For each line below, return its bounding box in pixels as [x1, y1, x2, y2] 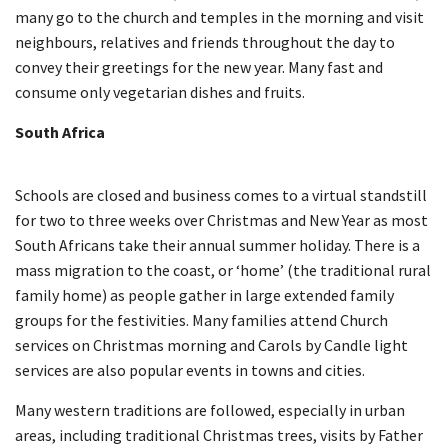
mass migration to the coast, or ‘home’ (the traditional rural [15, 260, 431, 281]
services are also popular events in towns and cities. [15, 360, 365, 381]
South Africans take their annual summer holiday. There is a [15, 235, 420, 256]
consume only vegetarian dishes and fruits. [15, 82, 305, 103]
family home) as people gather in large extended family [15, 285, 394, 306]
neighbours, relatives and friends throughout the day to [15, 32, 395, 53]
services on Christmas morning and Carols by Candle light [15, 335, 408, 356]
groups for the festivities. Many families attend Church [15, 310, 388, 331]
